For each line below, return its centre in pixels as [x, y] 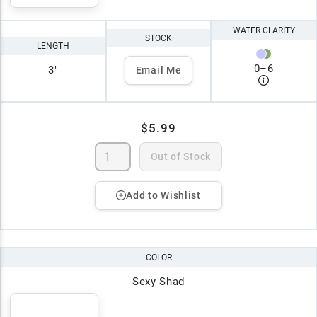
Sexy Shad [158, 281]
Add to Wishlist [163, 195]
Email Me [158, 70]
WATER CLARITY [264, 30]
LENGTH [53, 46]
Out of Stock [180, 156]
